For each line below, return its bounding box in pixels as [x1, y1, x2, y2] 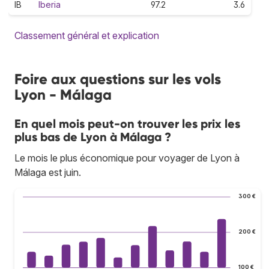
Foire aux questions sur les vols [14, 70, 221, 88]
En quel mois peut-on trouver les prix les [14, 116, 240, 131]
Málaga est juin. [14, 166, 81, 178]
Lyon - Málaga [14, 85, 112, 103]
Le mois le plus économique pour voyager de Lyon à [14, 151, 240, 164]
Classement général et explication [14, 29, 159, 41]
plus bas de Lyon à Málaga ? [14, 129, 171, 144]
